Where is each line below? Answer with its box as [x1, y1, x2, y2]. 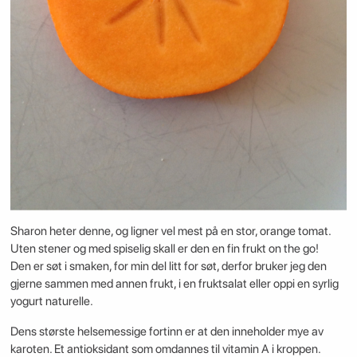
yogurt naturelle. [10, 294, 93, 309]
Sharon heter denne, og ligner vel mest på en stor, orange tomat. [10, 224, 331, 239]
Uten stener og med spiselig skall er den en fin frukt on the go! [10, 241, 319, 257]
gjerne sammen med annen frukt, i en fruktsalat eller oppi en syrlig [10, 277, 339, 292]
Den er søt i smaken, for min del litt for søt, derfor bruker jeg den [10, 259, 327, 274]
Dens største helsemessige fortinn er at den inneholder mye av [10, 324, 324, 339]
